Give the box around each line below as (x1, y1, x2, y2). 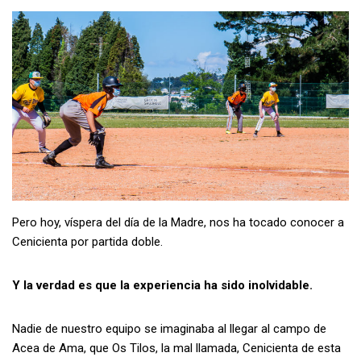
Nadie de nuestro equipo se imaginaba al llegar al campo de (12, 322, 326, 337)
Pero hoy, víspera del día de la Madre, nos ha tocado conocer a (12, 215, 344, 230)
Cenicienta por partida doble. (12, 234, 163, 250)
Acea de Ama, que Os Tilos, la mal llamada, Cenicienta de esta (12, 341, 341, 356)
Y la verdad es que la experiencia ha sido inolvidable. (12, 278, 313, 293)
